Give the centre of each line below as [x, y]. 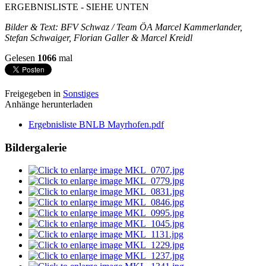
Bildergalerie [36, 147]
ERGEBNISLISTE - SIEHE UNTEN [78, 7]
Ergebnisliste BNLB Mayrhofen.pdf [96, 124]
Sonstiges [81, 93]
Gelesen [21, 58]
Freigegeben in [33, 93]
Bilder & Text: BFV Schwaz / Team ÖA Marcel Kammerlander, [123, 27]
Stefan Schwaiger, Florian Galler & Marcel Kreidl [99, 37]
